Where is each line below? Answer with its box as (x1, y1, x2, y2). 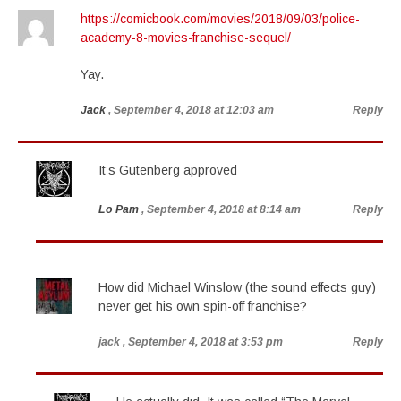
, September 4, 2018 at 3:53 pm (123, 336, 283, 348)
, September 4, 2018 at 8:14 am (141, 203, 301, 216)
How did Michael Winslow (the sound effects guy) (98, 280, 376, 294)
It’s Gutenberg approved (98, 163, 237, 177)
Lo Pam (98, 203, 139, 216)
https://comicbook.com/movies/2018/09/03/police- (81, 12, 360, 26)
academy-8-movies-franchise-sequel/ (81, 30, 291, 45)
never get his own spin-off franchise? (98, 299, 307, 313)
